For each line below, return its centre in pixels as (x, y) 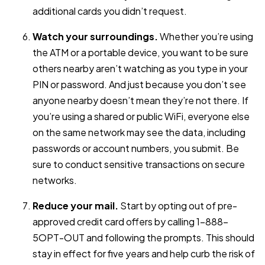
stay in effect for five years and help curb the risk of (144, 253)
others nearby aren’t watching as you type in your (140, 68)
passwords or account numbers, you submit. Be (136, 148)
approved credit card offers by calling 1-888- (130, 221)
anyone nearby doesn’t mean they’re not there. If (140, 100)
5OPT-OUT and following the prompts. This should (143, 237)
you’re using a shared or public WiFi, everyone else (141, 116)
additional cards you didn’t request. (110, 11)
